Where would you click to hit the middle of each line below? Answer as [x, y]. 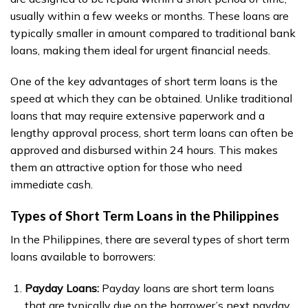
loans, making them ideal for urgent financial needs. [140, 50]
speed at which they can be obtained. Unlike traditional [151, 99]
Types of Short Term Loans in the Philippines [145, 216]
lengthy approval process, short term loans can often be [152, 133]
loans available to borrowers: [83, 256]
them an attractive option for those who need [126, 167]
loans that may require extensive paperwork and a [137, 116]
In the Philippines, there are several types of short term [150, 239]
